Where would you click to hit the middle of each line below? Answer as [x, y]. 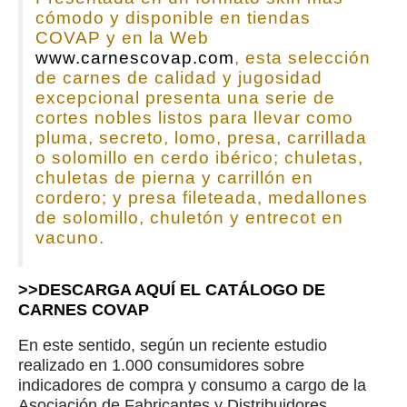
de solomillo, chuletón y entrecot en [189, 217]
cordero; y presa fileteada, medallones [201, 197]
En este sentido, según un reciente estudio [173, 345]
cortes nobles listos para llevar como [194, 117]
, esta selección [302, 57]
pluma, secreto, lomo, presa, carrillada [201, 137]
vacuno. [69, 237]
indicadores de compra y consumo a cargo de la [192, 385]
